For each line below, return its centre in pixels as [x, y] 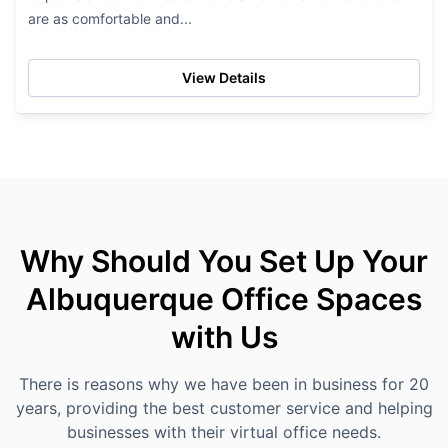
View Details [224, 77]
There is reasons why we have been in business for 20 [224, 384]
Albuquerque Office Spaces [224, 299]
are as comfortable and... [110, 18]
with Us [224, 337]
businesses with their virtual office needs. [224, 432]
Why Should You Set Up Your [224, 261]
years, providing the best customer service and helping [224, 408]
